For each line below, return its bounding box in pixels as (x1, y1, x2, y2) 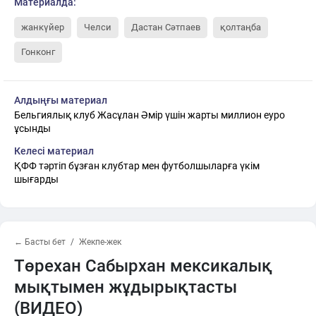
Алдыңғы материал (14, 94, 107, 106)
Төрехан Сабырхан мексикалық (14, 255, 272, 276)
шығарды (14, 173, 59, 185)
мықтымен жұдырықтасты (14, 276, 237, 297)
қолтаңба (220, 21, 261, 32)
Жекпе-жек (79, 236, 121, 247)
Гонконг (21, 46, 55, 57)
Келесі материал (14, 145, 94, 157)
